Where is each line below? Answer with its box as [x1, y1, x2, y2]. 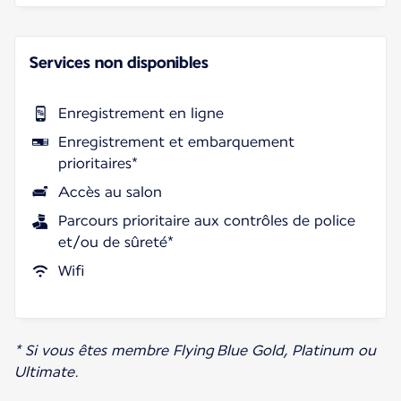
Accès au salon [58, 183, 162, 200]
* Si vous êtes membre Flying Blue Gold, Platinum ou [14, 341, 376, 359]
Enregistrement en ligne [58, 104, 224, 122]
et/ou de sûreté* [58, 233, 174, 251]
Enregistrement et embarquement [58, 132, 294, 150]
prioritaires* [58, 154, 138, 172]
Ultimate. [14, 363, 79, 380]
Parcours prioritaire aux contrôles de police [58, 211, 355, 229]
